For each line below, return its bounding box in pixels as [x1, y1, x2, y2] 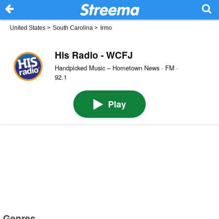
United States [10, 24, 45, 31]
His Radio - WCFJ [54, 47, 133, 62]
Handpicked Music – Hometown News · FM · [54, 63, 178, 72]
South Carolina [53, 24, 93, 31]
